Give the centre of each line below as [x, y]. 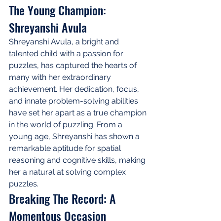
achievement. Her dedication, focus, [75, 89]
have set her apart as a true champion [79, 112]
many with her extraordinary [61, 77]
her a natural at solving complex [68, 172]
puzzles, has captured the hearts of [74, 65]
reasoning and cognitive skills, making [78, 160]
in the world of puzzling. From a [67, 124]
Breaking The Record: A [64, 198]
